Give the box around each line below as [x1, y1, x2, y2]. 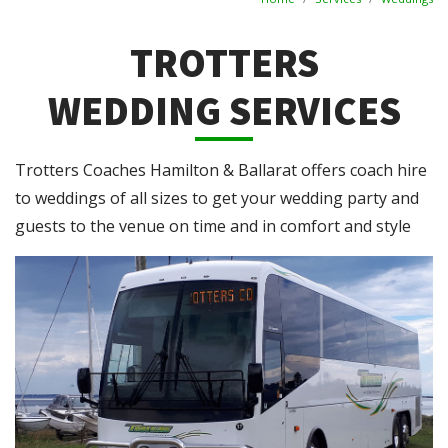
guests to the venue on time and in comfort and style [15, 215, 411, 238]
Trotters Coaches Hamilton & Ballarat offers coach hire [15, 159, 427, 182]
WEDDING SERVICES [47, 83, 401, 141]
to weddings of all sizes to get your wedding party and [15, 187, 419, 210]
